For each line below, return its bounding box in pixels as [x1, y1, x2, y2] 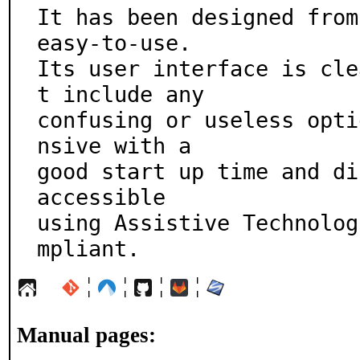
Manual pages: [17, 323, 156, 347]
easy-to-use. [37, 30, 191, 55]
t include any [37, 81, 204, 107]
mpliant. [37, 235, 140, 261]
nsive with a [37, 133, 191, 158]
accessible [37, 184, 166, 210]
